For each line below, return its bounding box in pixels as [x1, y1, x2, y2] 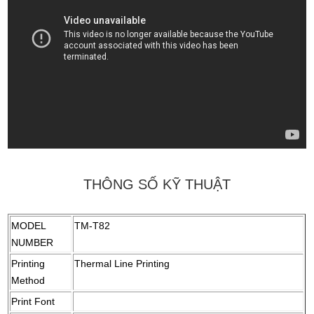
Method [11, 275, 46, 287]
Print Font [11, 296, 55, 308]
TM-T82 [74, 220, 111, 232]
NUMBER [11, 237, 54, 249]
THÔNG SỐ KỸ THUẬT [83, 177, 231, 193]
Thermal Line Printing [74, 258, 170, 270]
